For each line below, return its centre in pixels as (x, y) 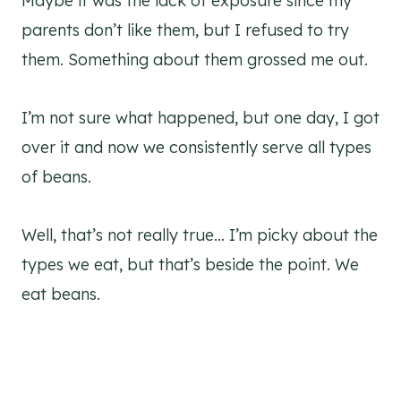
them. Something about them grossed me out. (195, 59)
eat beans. (61, 294)
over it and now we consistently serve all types (196, 147)
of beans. (56, 176)
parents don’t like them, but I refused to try (185, 30)
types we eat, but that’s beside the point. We (190, 264)
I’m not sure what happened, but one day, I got (200, 117)
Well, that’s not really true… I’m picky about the (200, 235)
